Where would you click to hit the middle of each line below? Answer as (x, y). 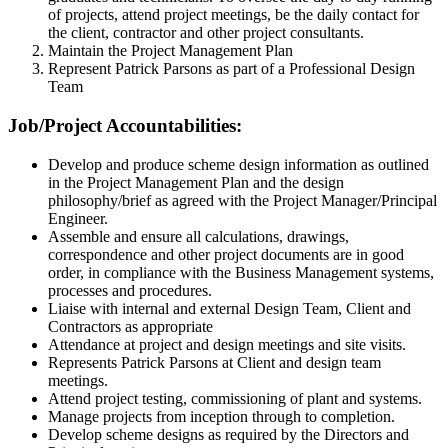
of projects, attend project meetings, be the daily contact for (233, 15)
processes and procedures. (130, 290)
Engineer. (78, 218)
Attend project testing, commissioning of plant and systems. (235, 398)
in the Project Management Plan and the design (196, 182)
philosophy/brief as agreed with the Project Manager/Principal (242, 200)
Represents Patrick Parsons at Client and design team (214, 362)
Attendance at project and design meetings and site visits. (227, 344)
